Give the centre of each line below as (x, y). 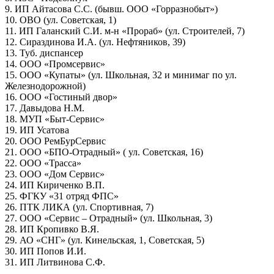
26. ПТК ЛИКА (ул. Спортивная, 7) (79, 207)
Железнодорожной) (45, 86)
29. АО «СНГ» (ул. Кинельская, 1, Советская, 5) (105, 240)
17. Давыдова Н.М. (45, 108)
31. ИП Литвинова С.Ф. (55, 262)
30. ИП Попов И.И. (46, 251)
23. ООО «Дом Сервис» (55, 174)
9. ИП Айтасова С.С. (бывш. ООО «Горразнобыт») (111, 9)
